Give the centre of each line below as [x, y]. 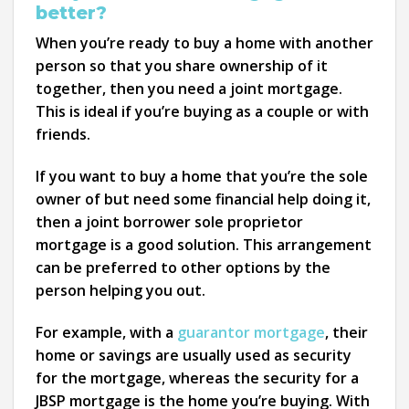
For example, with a [106, 332]
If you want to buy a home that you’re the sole [202, 177]
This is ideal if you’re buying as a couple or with [202, 112]
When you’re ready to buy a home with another [204, 43]
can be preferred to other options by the [183, 268]
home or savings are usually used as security [194, 355]
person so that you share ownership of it [182, 66]
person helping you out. [121, 291]
